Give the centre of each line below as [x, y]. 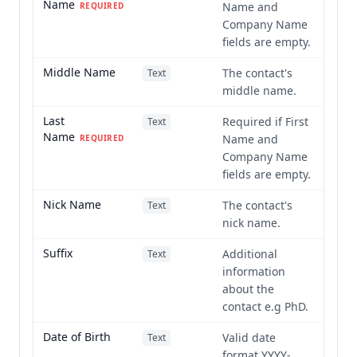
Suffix [58, 253]
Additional [250, 254]
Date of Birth [77, 337]
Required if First [265, 122]
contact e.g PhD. [265, 306]
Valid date [249, 337]
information [254, 271]
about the [248, 289]
